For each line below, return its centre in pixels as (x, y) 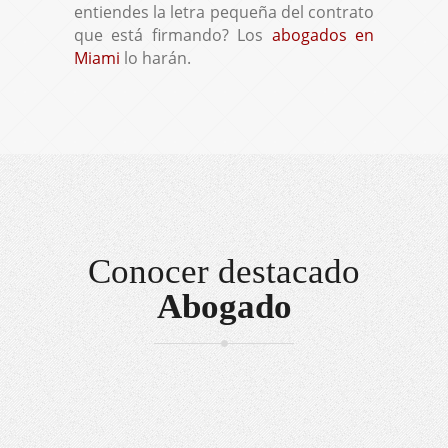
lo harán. (155, 57)
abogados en (323, 34)
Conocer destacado (224, 271)
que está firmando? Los (173, 34)
